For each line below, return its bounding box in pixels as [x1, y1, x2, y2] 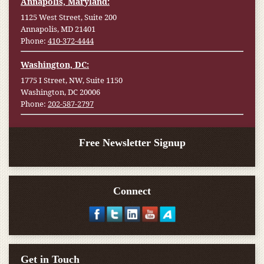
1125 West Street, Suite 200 [21, 12, 117, 22]
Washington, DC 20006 [21, 87, 100, 97]
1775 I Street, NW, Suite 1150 [21, 75, 123, 85]
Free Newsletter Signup [78, 137, 186, 148]
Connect [113, 185, 151, 197]
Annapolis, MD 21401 [21, 24, 95, 34]
